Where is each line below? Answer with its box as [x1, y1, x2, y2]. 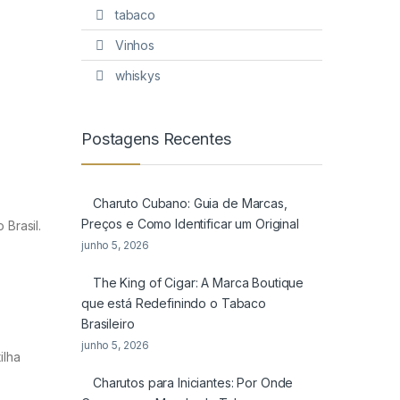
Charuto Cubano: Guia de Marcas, [93, 196, 287, 212]
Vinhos [114, 37, 154, 53]
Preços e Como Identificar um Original [81, 216, 299, 232]
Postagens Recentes [81, 129, 231, 148]
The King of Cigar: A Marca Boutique [93, 275, 304, 291]
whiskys [114, 67, 161, 83]
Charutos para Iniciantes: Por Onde [93, 375, 294, 391]
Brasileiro [81, 316, 135, 332]
